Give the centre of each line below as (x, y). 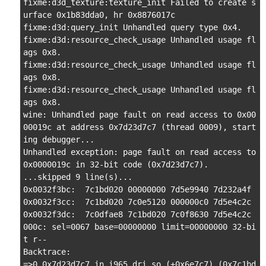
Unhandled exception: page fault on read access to (140, 152)
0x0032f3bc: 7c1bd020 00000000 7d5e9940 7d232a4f (137, 189)
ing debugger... (59, 140)
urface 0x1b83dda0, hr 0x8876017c (99, 15)
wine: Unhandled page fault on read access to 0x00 (140, 115)
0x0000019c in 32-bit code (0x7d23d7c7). (116, 164)
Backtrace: (47, 252)
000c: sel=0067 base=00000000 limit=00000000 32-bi (140, 227)
